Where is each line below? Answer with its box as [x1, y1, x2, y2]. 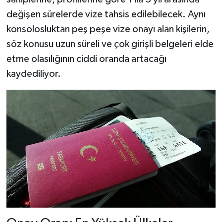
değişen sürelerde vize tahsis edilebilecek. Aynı [6, 9, 206, 20]
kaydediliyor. [6, 69, 61, 79]
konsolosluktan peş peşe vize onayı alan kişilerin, [6, 24, 210, 35]
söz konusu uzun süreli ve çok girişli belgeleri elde [6, 39, 214, 50]
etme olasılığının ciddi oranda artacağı [6, 54, 166, 64]
